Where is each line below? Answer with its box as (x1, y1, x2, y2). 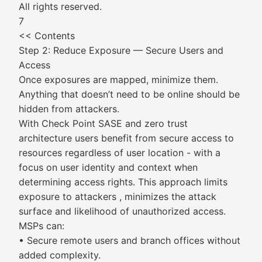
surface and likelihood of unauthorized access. (19, 205, 226, 217)
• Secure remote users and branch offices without (19, 235, 240, 246)
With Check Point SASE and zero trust (19, 118, 188, 129)
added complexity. (19, 249, 101, 261)
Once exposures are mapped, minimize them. (19, 74, 218, 85)
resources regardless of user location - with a (19, 147, 220, 158)
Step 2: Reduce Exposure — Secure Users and (19, 44, 223, 56)
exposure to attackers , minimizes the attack (19, 191, 216, 202)
